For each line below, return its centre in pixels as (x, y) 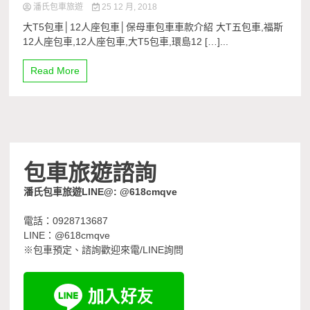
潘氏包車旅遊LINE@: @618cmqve (101, 192)
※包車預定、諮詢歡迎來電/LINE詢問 (104, 250)
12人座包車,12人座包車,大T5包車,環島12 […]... (126, 42)
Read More (55, 71)
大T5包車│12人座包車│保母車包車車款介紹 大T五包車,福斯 (153, 27)
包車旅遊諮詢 (90, 171)
